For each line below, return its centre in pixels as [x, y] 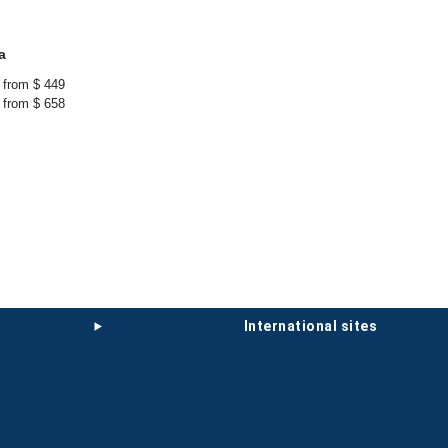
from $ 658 [34, 103]
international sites [312, 326]
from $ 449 [34, 84]
